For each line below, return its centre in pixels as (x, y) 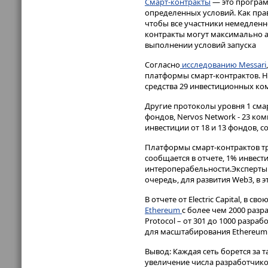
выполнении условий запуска (200, 45)
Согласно (162, 65)
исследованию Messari (223, 65)
